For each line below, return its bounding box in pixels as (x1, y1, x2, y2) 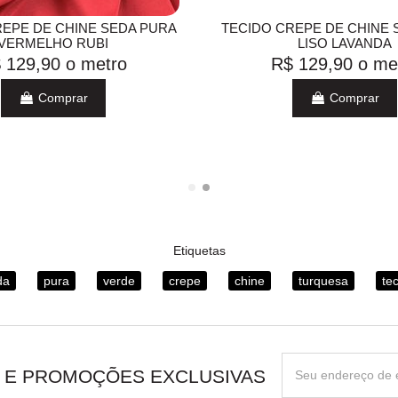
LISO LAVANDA (298, 35, 393, 51)
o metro (66, 53, 128, 74)
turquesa (298, 273, 348, 288)
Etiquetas (172, 243, 226, 258)
